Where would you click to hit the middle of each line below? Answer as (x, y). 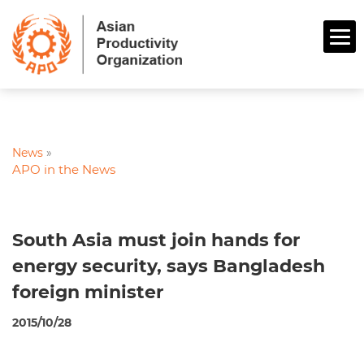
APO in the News (64, 170)
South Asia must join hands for (156, 240)
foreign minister (88, 292)
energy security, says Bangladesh (169, 266)
